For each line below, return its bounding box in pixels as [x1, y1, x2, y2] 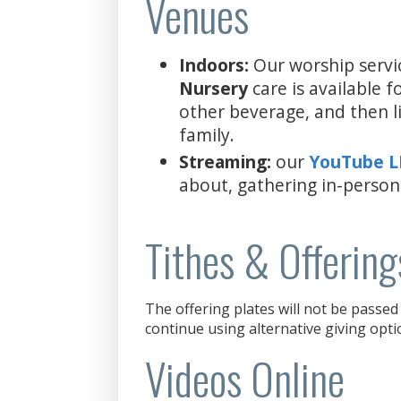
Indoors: [179, 53, 250, 77]
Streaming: [179, 149, 272, 174]
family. [179, 123, 235, 147]
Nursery [179, 76, 253, 100]
